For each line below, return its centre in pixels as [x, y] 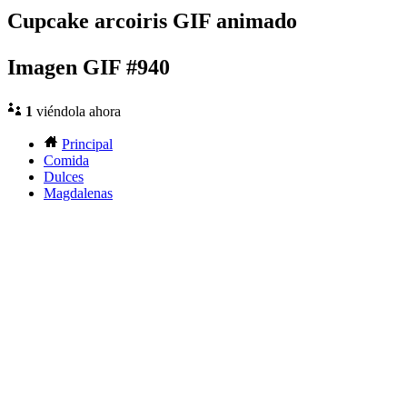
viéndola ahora [77, 112]
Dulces [64, 177]
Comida [66, 161]
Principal [87, 144]
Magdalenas [78, 194]
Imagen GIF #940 [89, 68]
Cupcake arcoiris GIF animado [152, 21]
